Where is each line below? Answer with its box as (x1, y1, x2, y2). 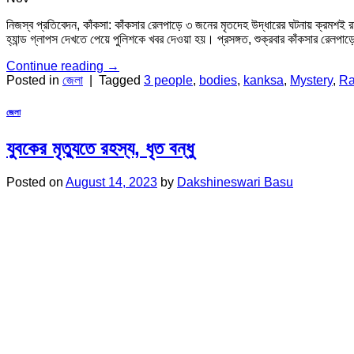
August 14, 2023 (66, 175, 157, 189)
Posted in (6, 73, 62, 87)
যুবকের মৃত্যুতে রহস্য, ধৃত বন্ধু (6, 137, 194, 159)
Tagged (99, 73, 144, 87)
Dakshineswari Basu (177, 175, 293, 189)
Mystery (290, 73, 333, 87)
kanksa (243, 73, 284, 87)
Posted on (6, 175, 66, 189)
